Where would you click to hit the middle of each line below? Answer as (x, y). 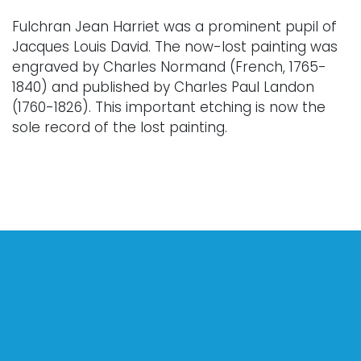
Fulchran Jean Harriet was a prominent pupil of (174, 26)
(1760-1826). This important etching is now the (169, 107)
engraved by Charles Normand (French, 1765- (169, 66)
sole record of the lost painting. (120, 127)
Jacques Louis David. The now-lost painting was (175, 46)
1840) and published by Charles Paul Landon (163, 87)
